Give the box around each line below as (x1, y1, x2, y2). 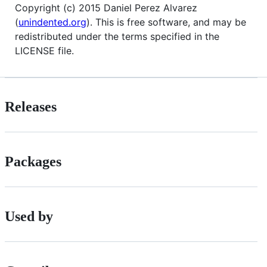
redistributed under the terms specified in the (15, 30, 219, 42)
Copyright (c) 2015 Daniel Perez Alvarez (15, 1, 197, 14)
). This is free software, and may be (86, 15, 246, 28)
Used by (5, 209, 53, 225)
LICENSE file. (15, 44, 74, 57)
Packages (5, 154, 61, 170)
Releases (5, 99, 57, 115)
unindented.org (18, 15, 86, 28)
